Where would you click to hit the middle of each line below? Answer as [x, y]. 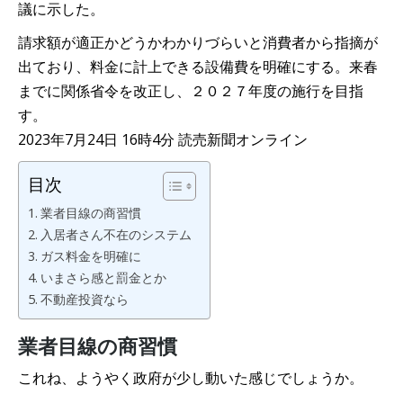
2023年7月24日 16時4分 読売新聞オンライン [163, 139]
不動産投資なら [84, 299]
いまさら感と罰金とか [103, 278]
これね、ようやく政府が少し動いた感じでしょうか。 [191, 378]
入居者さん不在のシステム [116, 234]
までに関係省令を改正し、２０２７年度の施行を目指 [191, 91]
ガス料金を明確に [90, 256]
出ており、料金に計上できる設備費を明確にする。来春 [198, 67]
